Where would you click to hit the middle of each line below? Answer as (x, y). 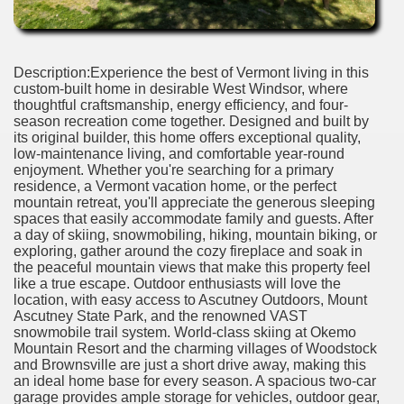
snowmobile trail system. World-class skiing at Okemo (185, 332)
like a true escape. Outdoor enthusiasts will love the (177, 283)
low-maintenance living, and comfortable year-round (179, 153)
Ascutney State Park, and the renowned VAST (161, 316)
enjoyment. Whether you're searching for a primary (174, 170)
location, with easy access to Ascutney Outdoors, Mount (190, 299)
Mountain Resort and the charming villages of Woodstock (195, 348)
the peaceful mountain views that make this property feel (192, 267)
